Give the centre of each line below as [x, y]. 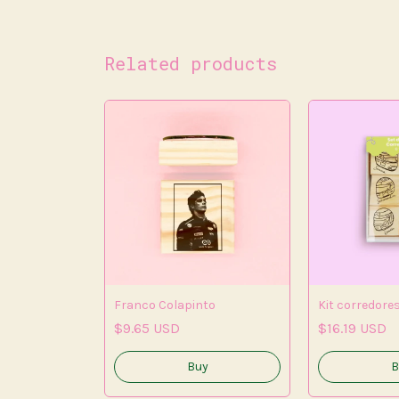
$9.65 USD [147, 329]
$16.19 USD [352, 329]
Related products [191, 64]
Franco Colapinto [165, 305]
